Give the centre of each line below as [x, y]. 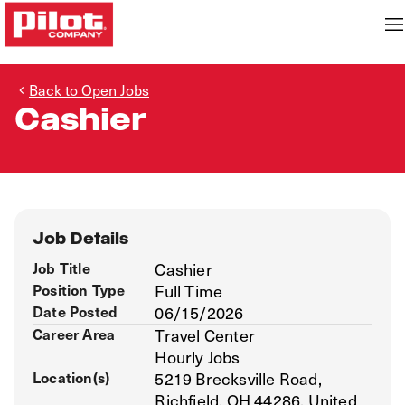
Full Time [189, 291]
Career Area [74, 334]
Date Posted [75, 311]
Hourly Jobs [198, 357]
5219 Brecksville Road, [238, 378]
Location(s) [71, 377]
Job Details [80, 239]
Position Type [79, 289]
